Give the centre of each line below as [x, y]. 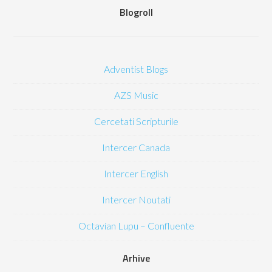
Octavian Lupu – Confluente [136, 226]
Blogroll [136, 12]
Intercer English [136, 173]
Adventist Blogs [136, 69]
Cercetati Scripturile [136, 121]
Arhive [136, 258]
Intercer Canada [136, 147]
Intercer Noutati [136, 199]
